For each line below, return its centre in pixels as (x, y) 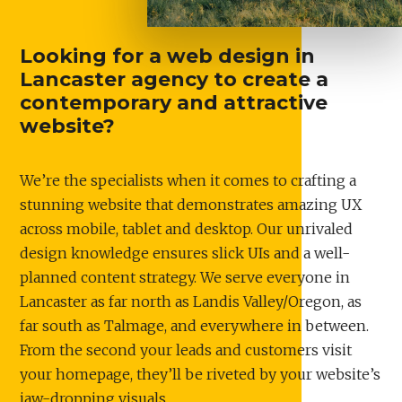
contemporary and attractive (174, 103)
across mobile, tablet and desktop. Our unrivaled (187, 229)
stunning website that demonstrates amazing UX (191, 205)
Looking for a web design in (168, 56)
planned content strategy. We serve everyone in (185, 277)
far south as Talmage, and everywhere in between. (195, 326)
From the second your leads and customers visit (186, 350)
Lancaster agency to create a (175, 79)
